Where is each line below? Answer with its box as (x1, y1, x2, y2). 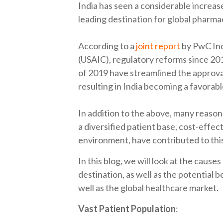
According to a (78, 40, 136, 51)
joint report (136, 40, 180, 51)
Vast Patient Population (78, 203, 176, 214)
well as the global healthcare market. (78, 182, 219, 193)
